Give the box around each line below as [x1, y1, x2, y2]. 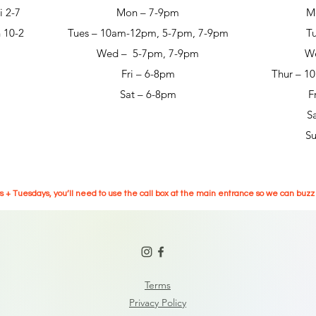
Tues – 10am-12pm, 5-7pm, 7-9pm [67, 25, 229, 39]
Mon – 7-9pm [116, 5, 179, 19]
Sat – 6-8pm [119, 87, 176, 101]
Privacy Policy [129, 296, 186, 309]
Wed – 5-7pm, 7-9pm [97, 46, 199, 60]
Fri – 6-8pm [121, 66, 175, 80]
